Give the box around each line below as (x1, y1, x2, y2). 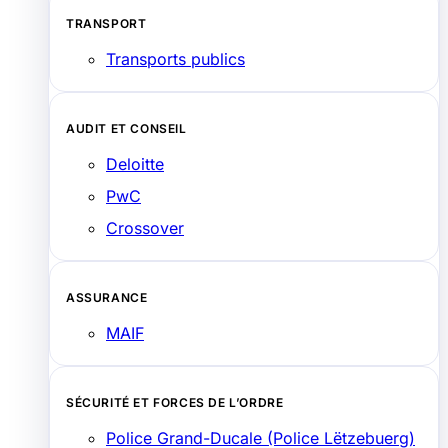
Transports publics (106, 48, 245, 69)
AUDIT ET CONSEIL (66, 120, 187, 136)
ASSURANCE (66, 289, 148, 305)
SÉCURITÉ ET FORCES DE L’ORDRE (66, 394, 284, 410)
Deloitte (106, 153, 164, 174)
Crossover (106, 217, 184, 238)
